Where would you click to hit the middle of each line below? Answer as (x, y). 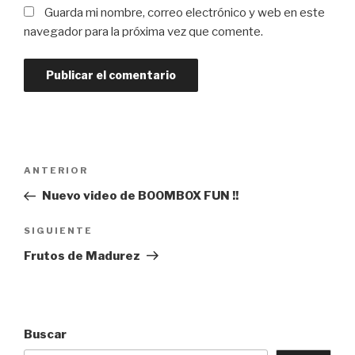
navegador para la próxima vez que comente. (143, 31)
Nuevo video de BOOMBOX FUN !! (140, 196)
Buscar (45, 334)
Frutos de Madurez (82, 256)
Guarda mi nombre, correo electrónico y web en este (185, 12)
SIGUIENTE (58, 230)
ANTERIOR (56, 171)
